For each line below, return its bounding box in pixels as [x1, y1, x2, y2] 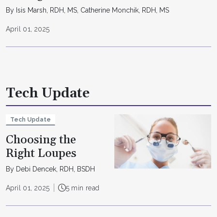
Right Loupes [6, 146, 77, 161]
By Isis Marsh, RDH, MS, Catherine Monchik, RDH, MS [6, 6, 169, 14]
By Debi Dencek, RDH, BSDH [6, 165, 95, 173]
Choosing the [6, 133, 76, 148]
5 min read [65, 184, 100, 192]
